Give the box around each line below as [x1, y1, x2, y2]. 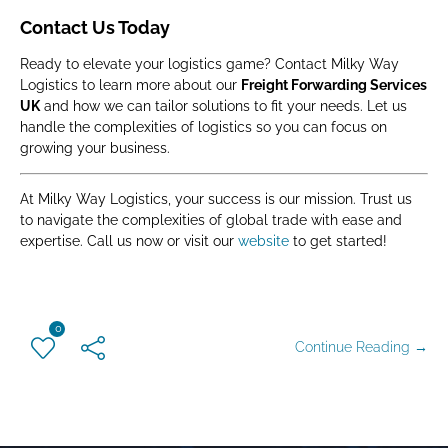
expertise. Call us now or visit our [20, 233, 238, 249]
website [238, 233, 289, 249]
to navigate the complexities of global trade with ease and [20, 212, 402, 228]
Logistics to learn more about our [20, 77, 241, 93]
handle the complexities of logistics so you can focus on [20, 119, 387, 135]
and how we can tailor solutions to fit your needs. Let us [40, 98, 407, 114]
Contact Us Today [20, 17, 170, 38]
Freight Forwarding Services [241, 77, 427, 93]
